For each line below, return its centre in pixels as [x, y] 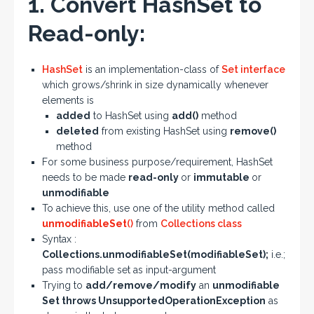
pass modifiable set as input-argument [129, 270]
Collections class [201, 224]
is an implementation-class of [152, 69]
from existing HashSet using [164, 131]
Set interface [253, 69]
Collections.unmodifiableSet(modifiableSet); [155, 254]
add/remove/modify [141, 285]
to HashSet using [131, 116]
